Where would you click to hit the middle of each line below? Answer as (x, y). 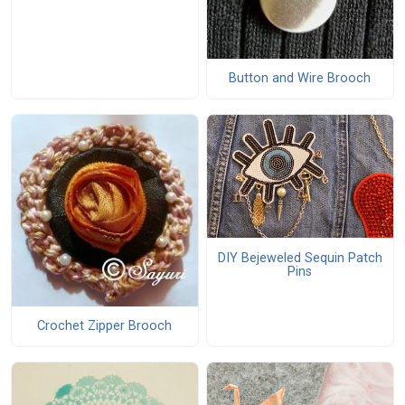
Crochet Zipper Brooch (105, 326)
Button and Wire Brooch (300, 79)
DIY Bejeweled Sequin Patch (300, 258)
